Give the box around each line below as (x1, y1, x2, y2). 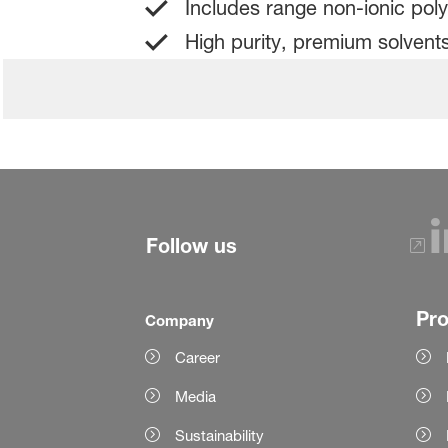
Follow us (145, 233, 237, 257)
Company (144, 310, 214, 329)
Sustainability (174, 425, 264, 445)
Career (174, 347, 220, 367)
